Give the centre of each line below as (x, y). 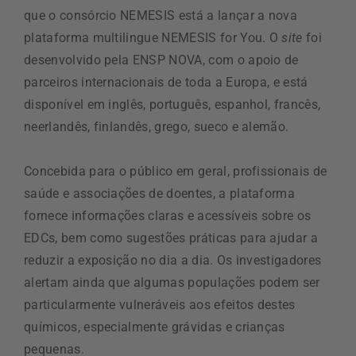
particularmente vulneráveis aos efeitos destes (160, 305)
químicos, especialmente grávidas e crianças (155, 327)
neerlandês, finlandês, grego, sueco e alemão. (157, 127)
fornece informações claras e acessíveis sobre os (168, 216)
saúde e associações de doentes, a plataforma (160, 193)
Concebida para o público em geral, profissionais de (176, 171)
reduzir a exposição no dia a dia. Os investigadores (173, 260)
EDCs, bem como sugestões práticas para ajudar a (171, 238)
